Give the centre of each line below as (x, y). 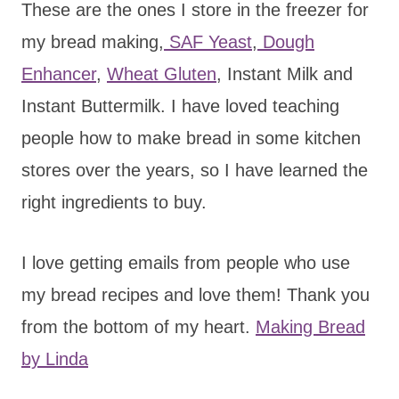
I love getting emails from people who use (186, 262)
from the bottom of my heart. (138, 326)
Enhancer (59, 73)
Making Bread (310, 326)
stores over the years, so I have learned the (195, 170)
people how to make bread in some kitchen (191, 138)
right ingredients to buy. (114, 202)
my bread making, (93, 41)
